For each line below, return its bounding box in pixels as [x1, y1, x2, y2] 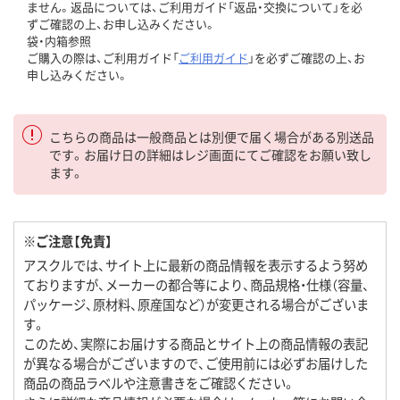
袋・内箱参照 [27, 32, 91, 50]
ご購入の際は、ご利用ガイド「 [27, 49, 179, 67]
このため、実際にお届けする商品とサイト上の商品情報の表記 [23, 334, 368, 354]
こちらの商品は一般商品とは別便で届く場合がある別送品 [49, 128, 374, 146]
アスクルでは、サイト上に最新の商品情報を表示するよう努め [23, 255, 368, 275]
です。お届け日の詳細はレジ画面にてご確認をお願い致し [49, 146, 371, 164]
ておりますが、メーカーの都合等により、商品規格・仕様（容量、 [23, 275, 370, 295]
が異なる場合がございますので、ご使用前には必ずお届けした [23, 354, 368, 373]
